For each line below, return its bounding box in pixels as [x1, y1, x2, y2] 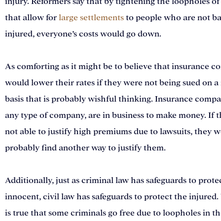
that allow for [5, 12, 59, 24]
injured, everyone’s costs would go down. [5, 29, 161, 40]
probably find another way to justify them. [5, 143, 166, 154]
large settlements [59, 12, 124, 24]
